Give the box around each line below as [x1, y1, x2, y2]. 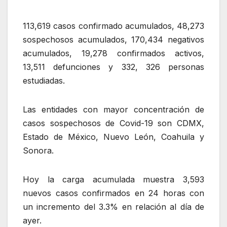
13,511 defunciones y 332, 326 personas [23, 61, 204, 72]
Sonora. [23, 145, 54, 156]
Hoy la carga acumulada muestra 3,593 [23, 174, 204, 184]
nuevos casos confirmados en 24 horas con [23, 187, 204, 198]
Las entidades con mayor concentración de [23, 104, 204, 115]
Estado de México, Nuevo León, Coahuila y [23, 131, 204, 142]
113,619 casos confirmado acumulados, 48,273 [23, 20, 204, 31]
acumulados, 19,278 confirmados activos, [23, 48, 204, 58]
